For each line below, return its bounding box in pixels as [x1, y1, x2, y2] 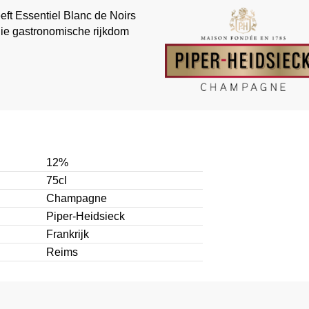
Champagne [46, 192, 107, 205]
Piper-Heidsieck [46, 210, 125, 223]
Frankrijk [46, 228, 89, 241]
